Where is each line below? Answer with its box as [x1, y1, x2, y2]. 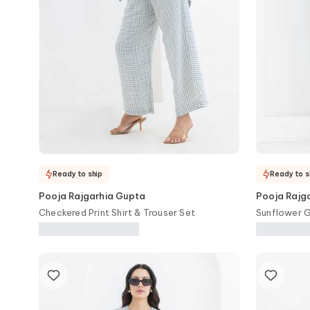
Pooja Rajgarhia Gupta [39, 190, 146, 201]
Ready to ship [53, 169, 102, 179]
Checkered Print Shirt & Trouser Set [39, 207, 195, 218]
